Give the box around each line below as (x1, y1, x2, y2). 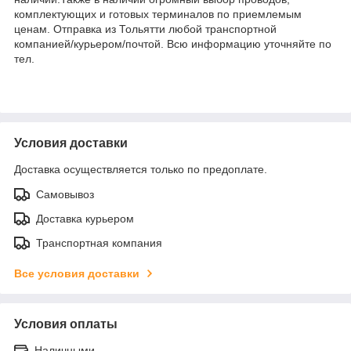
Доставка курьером (36, 212, 134, 225)
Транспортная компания (36, 236, 162, 249)
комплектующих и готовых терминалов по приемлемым (14, 7, 302, 20)
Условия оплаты (14, 317, 118, 331)
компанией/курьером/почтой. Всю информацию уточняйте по (14, 37, 331, 50)
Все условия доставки (14, 266, 139, 280)
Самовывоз (36, 187, 94, 201)
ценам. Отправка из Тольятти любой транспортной (14, 22, 277, 35)
